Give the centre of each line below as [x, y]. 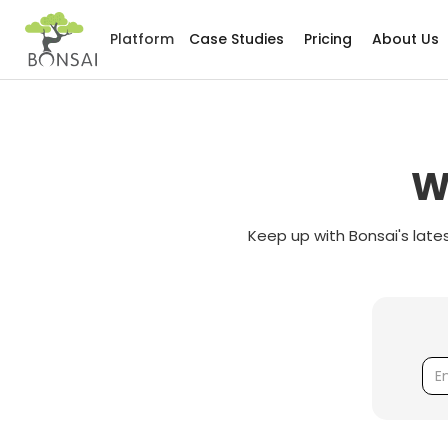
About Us [405, 39]
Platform [142, 39]
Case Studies [236, 39]
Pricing [328, 39]
